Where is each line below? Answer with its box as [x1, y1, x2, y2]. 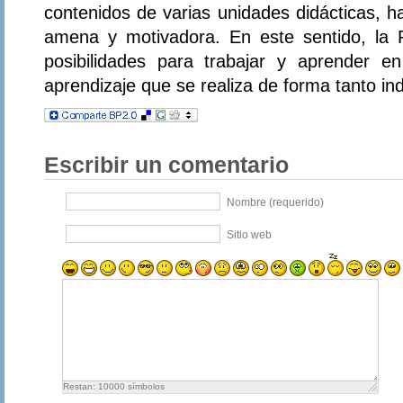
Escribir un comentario [43, 153, 289, 178]
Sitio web [226, 228, 272, 242]
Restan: [62, 381, 98, 392]
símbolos [124, 381, 165, 392]
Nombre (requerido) [226, 196, 324, 210]
